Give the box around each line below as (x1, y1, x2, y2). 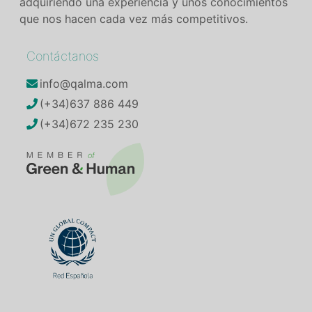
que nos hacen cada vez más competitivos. (19, 12, 248, 26)
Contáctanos (26, 48, 99, 63)
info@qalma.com (39, 76, 128, 91)
